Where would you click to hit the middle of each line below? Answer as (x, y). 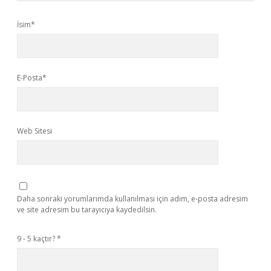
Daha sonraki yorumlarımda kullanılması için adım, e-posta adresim (132, 199)
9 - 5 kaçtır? (37, 239)
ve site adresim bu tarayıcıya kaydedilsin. (87, 210)
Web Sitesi (34, 131)
